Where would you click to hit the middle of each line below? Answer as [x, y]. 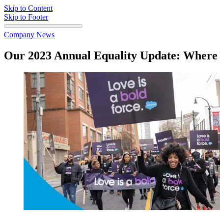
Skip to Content [28, 8]
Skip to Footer [26, 17]
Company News [29, 35]
